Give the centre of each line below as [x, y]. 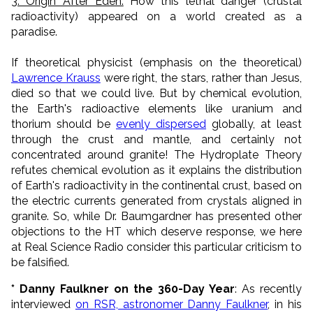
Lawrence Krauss [56, 78]
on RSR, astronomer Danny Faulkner [172, 304]
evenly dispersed [161, 124]
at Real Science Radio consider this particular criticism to [156, 247]
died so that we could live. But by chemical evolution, [156, 93]
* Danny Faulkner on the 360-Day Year [123, 289]
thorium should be [64, 124]
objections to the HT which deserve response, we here [156, 231]
